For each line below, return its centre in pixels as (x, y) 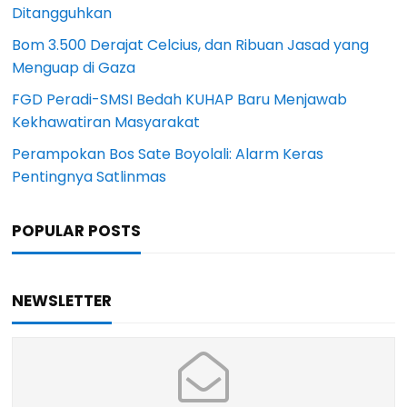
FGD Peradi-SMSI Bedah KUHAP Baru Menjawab (180, 99)
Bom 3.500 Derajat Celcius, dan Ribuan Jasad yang (191, 45)
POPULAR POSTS (77, 230)
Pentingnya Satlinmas (89, 176)
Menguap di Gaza (74, 67)
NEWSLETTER (62, 300)
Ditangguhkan (62, 13)
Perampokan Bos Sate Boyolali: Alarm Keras (168, 154)
